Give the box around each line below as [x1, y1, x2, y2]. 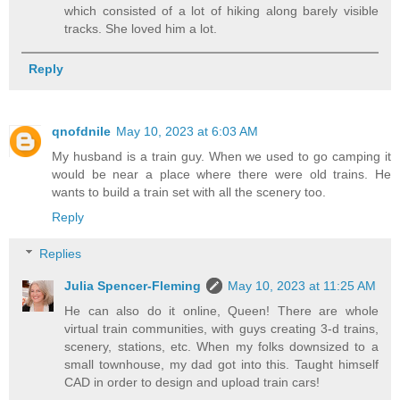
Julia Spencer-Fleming [64, 279, 202, 294]
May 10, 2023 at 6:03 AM [116, 123, 258, 138]
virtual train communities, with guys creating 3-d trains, [64, 321, 379, 337]
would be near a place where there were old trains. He [52, 166, 391, 181]
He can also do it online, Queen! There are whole [64, 304, 379, 319]
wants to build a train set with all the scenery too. [52, 184, 326, 199]
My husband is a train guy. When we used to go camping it [52, 148, 391, 163]
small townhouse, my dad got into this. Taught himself [64, 357, 379, 372]
